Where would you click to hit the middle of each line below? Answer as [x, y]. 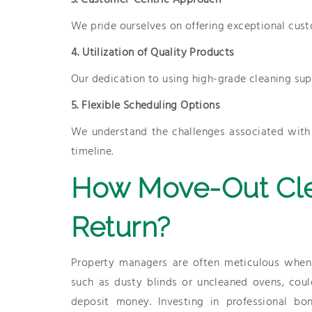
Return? [121, 227]
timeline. [92, 152]
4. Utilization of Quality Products [153, 53]
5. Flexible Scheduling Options [146, 106]
